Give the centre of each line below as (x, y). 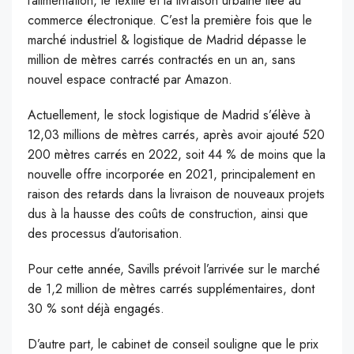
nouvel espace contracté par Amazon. (130, 80)
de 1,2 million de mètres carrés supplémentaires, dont (171, 289)
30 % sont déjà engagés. (96, 309)
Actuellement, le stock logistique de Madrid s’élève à (169, 115)
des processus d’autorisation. (105, 234)
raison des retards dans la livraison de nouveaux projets (176, 194)
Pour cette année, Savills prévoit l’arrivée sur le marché (174, 269)
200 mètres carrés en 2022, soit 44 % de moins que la (177, 155)
